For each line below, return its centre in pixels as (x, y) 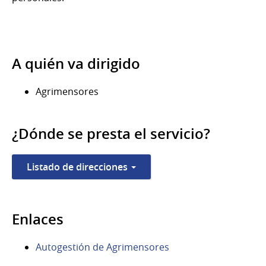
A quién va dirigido (76, 63)
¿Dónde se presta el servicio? (111, 133)
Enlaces (38, 219)
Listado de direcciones (78, 167)
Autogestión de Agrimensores (102, 247)
